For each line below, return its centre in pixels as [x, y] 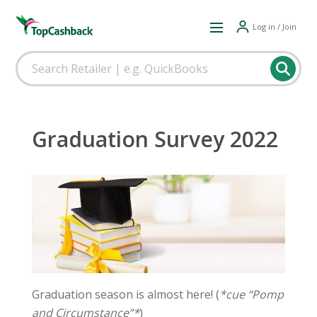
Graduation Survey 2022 [155, 139]
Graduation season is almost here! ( [125, 294]
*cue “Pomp [251, 294]
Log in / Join [274, 26]
